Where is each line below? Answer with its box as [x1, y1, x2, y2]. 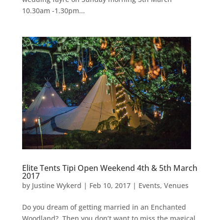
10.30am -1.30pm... [22, 6, 85, 15]
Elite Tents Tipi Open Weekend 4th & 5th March [22, 163, 197, 174]
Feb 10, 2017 [89, 181, 131, 191]
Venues [164, 181, 189, 191]
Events [138, 181, 160, 191]
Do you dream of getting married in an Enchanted [22, 202, 186, 212]
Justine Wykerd [31, 181, 82, 191]
